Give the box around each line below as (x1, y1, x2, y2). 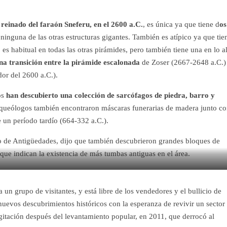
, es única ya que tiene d (143, 20, 219, 29)
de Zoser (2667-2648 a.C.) (142, 58, 226, 67)
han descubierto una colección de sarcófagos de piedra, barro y (4, 91, 215, 100)
